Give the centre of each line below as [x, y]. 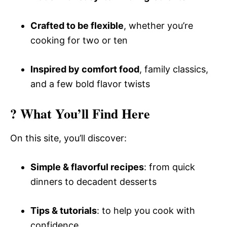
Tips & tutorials [64, 210]
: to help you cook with [146, 210]
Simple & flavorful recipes [87, 167]
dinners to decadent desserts [93, 181]
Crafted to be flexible [77, 25]
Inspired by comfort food [85, 69]
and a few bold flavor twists [90, 84]
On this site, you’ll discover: [68, 138]
